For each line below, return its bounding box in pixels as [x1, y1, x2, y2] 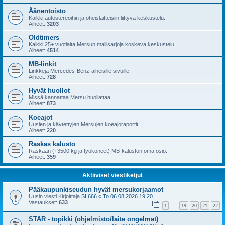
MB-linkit [29, 60, 56, 68]
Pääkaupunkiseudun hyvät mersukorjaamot [29, 186, 163, 193]
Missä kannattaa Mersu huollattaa [29, 94, 110, 100]
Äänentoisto [29, 7, 66, 15]
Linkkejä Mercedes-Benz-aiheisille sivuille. [29, 68, 131, 74]
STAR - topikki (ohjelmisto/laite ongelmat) [29, 215, 158, 223]
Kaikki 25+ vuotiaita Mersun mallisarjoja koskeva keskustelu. [29, 41, 176, 47]
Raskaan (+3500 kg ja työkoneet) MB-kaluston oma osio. [29, 148, 167, 154]
